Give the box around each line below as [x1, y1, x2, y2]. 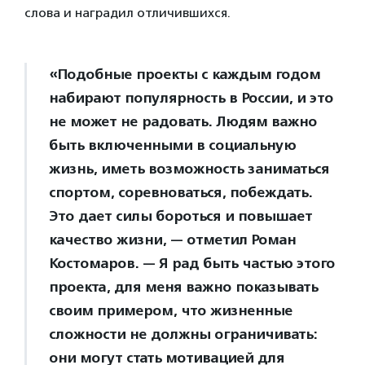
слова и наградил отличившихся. [24, 5, 234, 20]
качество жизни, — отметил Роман [49, 231, 296, 248]
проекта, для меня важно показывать [49, 278, 318, 296]
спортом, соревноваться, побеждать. [49, 183, 312, 201]
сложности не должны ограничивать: [49, 325, 317, 343]
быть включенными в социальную [49, 136, 296, 154]
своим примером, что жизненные [49, 301, 292, 319]
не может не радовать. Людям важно [49, 112, 317, 130]
